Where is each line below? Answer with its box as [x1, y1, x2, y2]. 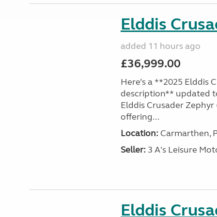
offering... [120, 111, 159, 122]
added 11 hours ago [120, 41, 201, 51]
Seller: [120, 144, 146, 155]
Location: [120, 128, 158, 139]
